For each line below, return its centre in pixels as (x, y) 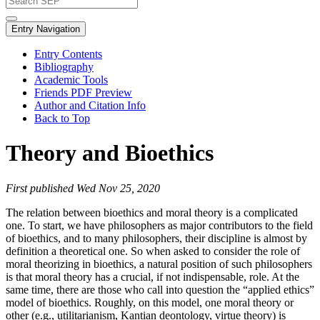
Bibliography (64, 67)
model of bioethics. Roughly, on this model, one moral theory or (150, 302)
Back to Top (62, 118)
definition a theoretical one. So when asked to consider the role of (153, 251)
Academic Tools (71, 80)
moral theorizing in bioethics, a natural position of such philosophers (159, 264)
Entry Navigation (46, 29)
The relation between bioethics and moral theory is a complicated (152, 212)
